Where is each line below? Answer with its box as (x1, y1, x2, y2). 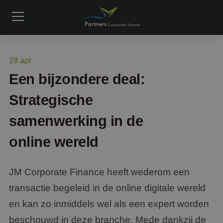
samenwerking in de (9, 113, 143, 129)
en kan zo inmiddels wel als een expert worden (9, 199, 209, 209)
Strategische (9, 92, 93, 108)
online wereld (9, 134, 99, 150)
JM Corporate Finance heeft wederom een (9, 167, 190, 177)
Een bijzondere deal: (9, 71, 145, 87)
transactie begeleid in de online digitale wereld (9, 183, 206, 193)
